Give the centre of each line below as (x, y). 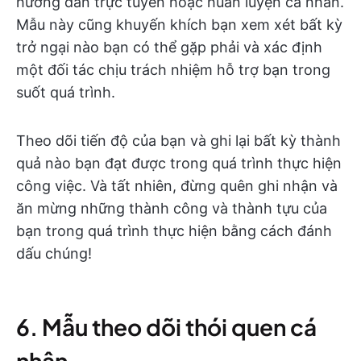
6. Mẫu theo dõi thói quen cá (166, 326)
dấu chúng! (54, 253)
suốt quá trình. (66, 92)
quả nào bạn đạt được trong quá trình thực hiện (179, 163)
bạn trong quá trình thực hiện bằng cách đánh (174, 230)
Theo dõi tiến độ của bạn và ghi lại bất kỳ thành (178, 140)
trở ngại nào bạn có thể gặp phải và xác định (169, 47)
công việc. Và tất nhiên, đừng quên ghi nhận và (177, 185)
